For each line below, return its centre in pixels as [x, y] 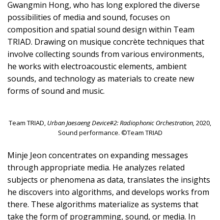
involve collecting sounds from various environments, [106, 54]
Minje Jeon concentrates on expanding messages [98, 155]
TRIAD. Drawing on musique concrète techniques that [106, 41]
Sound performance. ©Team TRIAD [110, 132]
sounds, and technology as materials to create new [101, 78]
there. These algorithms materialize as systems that [103, 204]
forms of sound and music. [56, 91]
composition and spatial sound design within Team [101, 29]
